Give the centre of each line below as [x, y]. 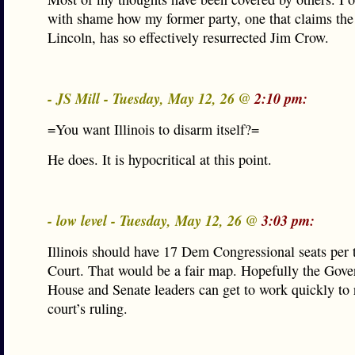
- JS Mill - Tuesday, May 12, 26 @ [151, 98]
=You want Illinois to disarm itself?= [153, 129]
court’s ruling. [88, 308]
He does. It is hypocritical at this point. [160, 159]
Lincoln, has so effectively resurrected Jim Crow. [188, 37]
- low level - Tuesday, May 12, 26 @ [155, 220]
